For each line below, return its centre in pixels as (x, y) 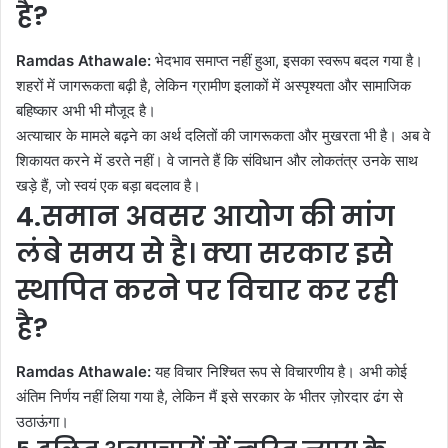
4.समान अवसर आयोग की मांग (205, 216)
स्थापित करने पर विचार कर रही (207, 290)
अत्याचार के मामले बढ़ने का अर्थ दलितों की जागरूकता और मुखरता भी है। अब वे (223, 135)
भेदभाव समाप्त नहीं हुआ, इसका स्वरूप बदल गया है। (287, 60)
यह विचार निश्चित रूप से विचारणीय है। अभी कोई (279, 372)
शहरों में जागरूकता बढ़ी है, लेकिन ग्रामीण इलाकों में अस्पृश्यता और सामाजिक (213, 85)
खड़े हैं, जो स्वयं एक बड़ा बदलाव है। (108, 185)
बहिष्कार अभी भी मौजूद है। (86, 110)
